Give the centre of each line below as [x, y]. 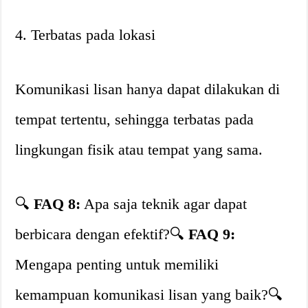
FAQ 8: [57, 204]
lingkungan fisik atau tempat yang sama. [139, 150]
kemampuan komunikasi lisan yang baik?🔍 [149, 295]
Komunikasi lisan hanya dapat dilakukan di [148, 89]
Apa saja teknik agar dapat [164, 204]
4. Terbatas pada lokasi [86, 35]
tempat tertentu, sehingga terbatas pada [135, 119]
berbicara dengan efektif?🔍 [102, 234]
